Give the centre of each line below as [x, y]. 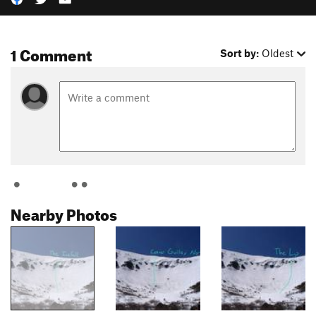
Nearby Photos [64, 212]
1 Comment [51, 53]
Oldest [278, 53]
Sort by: [240, 53]
